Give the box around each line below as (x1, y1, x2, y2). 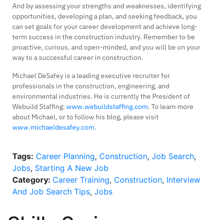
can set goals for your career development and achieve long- (12, 22, 197, 31)
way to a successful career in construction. (12, 53, 143, 62)
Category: (12, 174, 53, 185)
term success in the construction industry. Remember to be (12, 32, 195, 41)
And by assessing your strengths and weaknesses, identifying (12, 1, 201, 10)
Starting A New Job (35, 163, 109, 173)
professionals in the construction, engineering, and (12, 81, 169, 90)
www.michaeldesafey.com (12, 122, 94, 132)
